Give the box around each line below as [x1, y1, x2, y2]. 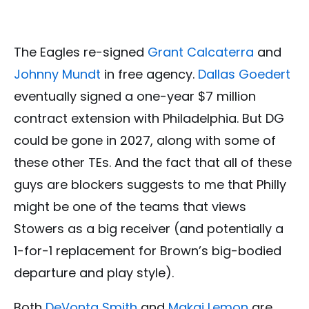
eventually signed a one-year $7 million [14, 87, 256, 105]
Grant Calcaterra [148, 43, 254, 61]
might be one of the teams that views [14, 197, 246, 215]
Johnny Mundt [14, 65, 101, 83]
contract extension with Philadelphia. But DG [14, 109, 284, 127]
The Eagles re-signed [14, 43, 148, 61]
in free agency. [101, 65, 198, 83]
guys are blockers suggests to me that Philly [14, 175, 286, 193]
